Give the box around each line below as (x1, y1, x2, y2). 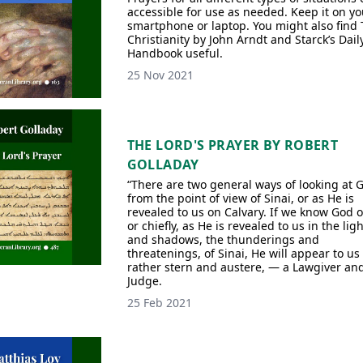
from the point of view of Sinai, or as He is (126, 190, 354, 206)
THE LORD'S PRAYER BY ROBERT (126, 136, 339, 154)
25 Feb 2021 (126, 295, 192, 310)
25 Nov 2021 (126, 67, 194, 83)
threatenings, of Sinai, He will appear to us (126, 246, 360, 261)
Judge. (126, 273, 162, 288)
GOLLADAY (126, 156, 199, 173)
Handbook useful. (126, 45, 223, 61)
